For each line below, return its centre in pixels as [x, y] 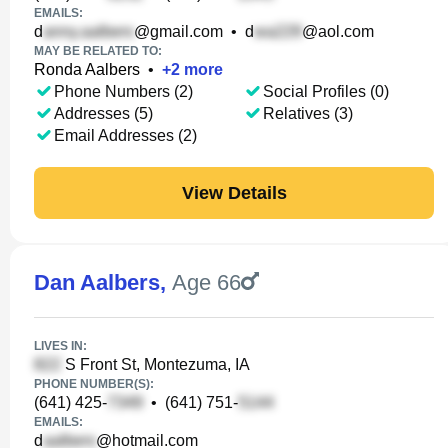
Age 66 [206, 282]
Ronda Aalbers [87, 69]
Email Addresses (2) [125, 135]
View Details [234, 192]
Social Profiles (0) [325, 91]
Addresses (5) [103, 113]
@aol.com [338, 31]
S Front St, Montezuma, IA [155, 364]
